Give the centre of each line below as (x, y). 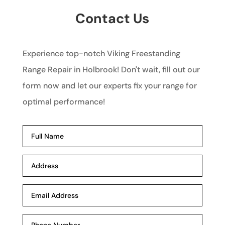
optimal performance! (64, 102)
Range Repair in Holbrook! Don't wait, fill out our (111, 70)
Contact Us (113, 19)
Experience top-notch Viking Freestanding (101, 54)
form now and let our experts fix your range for (109, 86)
